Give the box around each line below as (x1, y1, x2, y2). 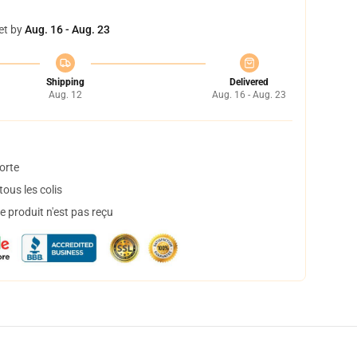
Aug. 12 (48, 89, 82, 100)
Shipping (45, 76, 84, 88)
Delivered (229, 76, 269, 88)
